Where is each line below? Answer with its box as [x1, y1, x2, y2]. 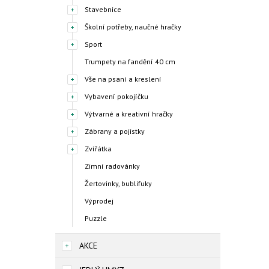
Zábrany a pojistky [85, 127, 145, 136]
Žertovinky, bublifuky [85, 179, 152, 188]
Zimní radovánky [85, 162, 140, 171]
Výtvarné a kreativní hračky [85, 109, 173, 118]
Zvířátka [85, 144, 112, 153]
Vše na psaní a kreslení [85, 74, 162, 83]
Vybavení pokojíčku [85, 92, 148, 101]
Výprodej [85, 196, 113, 205]
